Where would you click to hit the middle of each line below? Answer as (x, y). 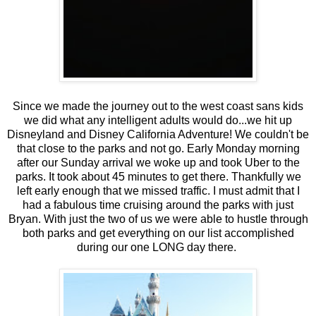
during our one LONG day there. (158, 247)
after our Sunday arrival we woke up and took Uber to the (158, 162)
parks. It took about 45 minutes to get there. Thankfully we (158, 176)
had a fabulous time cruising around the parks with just (158, 205)
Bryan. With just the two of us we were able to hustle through (158, 219)
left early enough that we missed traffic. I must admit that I (158, 190)
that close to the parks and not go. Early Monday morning (158, 148)
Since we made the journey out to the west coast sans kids (158, 106)
